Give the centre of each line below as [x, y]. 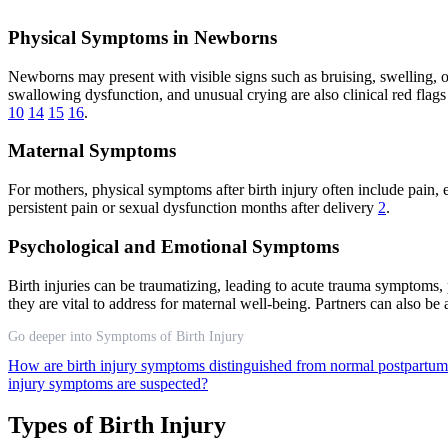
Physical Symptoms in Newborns [142, 37]
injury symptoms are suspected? [108, 383]
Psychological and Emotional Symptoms [173, 246]
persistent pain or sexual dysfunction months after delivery [193, 208]
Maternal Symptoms [92, 151]
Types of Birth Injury [117, 425]
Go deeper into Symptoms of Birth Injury [126, 336]
